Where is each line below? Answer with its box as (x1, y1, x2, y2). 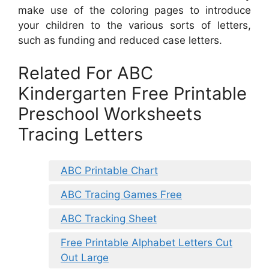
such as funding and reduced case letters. (18, 34, 222, 46)
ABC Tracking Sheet (61, 212, 157, 225)
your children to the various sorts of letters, (18, 19, 251, 31)
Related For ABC (18, 62, 153, 84)
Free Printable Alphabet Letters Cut (61, 236, 232, 249)
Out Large (61, 251, 109, 264)
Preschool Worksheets (18, 103, 202, 125)
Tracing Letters (18, 124, 143, 145)
